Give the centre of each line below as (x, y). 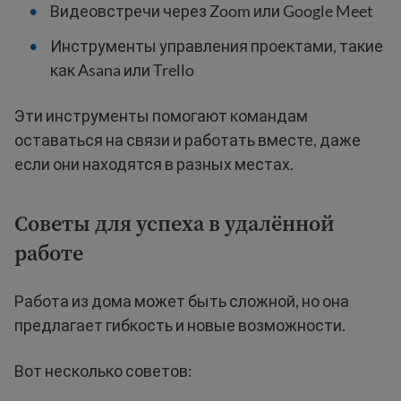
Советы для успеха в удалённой (175, 223)
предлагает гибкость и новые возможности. (180, 324)
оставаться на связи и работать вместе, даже (188, 139)
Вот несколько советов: (103, 370)
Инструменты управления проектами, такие (217, 45)
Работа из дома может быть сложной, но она (182, 300)
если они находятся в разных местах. (154, 163)
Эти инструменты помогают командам (161, 115)
